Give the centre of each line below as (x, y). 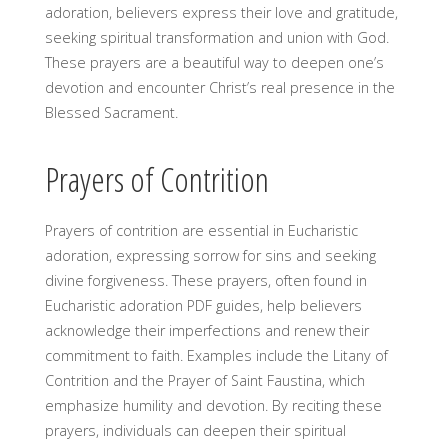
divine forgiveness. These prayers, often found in (205, 280)
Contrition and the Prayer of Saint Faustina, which (204, 380)
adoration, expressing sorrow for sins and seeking (210, 255)
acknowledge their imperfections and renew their (206, 330)
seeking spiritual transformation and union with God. (216, 37)
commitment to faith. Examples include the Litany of (216, 355)
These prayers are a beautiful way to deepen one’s (214, 62)
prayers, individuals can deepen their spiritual (195, 430)
